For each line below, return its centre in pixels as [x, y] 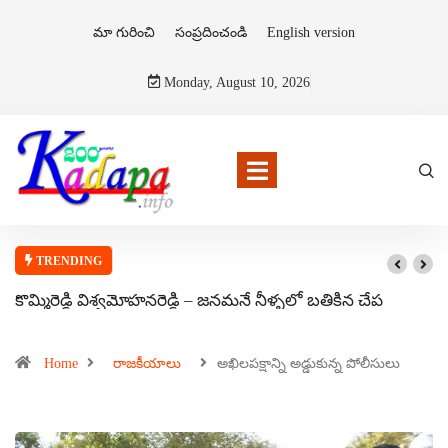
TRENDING [67, 260]
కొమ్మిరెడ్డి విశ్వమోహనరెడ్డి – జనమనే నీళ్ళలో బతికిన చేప [199, 301]
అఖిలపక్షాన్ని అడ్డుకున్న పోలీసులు [308, 363]
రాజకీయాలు [147, 363]
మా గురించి [124, 32]
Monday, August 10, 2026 [234, 82]
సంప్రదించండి [211, 32]
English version [311, 32]
